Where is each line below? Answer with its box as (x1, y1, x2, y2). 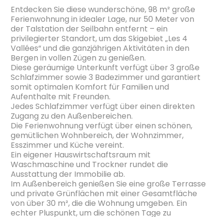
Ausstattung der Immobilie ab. (11, 168, 125, 180)
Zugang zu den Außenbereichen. (11, 110, 133, 122)
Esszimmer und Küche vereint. (11, 139, 124, 151)
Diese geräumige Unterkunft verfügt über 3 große (11, 62, 200, 73)
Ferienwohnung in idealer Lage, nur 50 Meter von (11, 13, 195, 25)
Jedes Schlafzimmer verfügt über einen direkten (11, 100, 195, 112)
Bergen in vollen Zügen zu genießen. (11, 52, 146, 63)
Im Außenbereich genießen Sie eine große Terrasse (11, 178, 206, 189)
